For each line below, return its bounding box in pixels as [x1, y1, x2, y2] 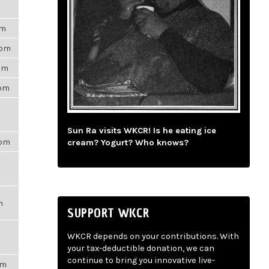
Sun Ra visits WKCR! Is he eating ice [67, 125, 216, 136]
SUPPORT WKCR [67, 204, 150, 222]
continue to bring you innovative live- [67, 255, 215, 266]
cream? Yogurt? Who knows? [67, 138, 189, 148]
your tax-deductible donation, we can [67, 243, 214, 254]
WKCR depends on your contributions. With [67, 231, 239, 242]
